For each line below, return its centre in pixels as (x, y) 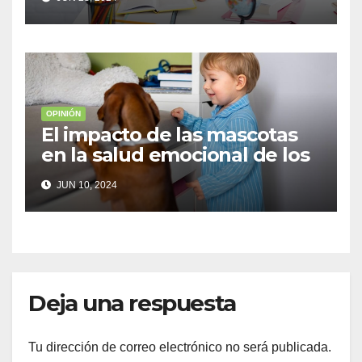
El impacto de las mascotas (169, 134)
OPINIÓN (63, 113)
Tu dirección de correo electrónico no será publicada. (180, 347)
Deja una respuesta (132, 303)
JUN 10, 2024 (86, 185)
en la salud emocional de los (175, 154)
